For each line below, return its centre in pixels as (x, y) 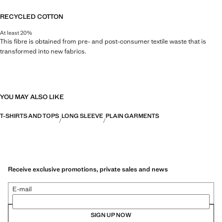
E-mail (22, 189)
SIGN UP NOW (111, 215)
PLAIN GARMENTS (132, 116)
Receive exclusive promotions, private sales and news (88, 169)
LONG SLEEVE (82, 116)
